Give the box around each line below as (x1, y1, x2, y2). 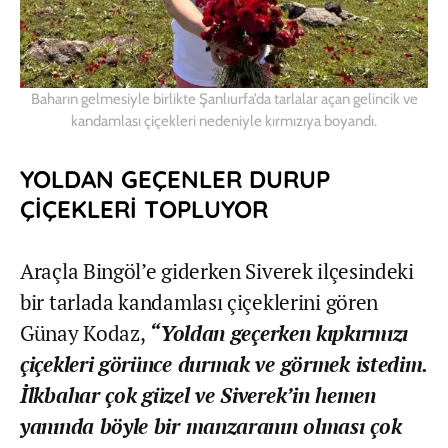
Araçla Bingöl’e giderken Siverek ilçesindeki (20, 257, 414, 286)
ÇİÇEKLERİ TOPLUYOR (20, 194, 268, 225)
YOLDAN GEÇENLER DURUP (20, 164, 330, 195)
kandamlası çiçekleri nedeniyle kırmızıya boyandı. (71, 112, 377, 131)
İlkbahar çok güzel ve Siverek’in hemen (20, 381, 376, 410)
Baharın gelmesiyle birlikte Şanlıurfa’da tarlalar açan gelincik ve (30, 90, 418, 109)
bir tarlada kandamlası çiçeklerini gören (20, 288, 379, 317)
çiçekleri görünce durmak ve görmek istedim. (20, 350, 428, 379)
